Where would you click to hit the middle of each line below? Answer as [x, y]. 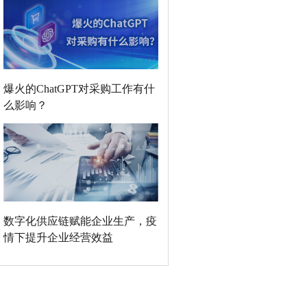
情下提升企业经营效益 [59, 238]
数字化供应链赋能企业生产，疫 [81, 221]
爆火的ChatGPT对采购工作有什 [79, 88]
